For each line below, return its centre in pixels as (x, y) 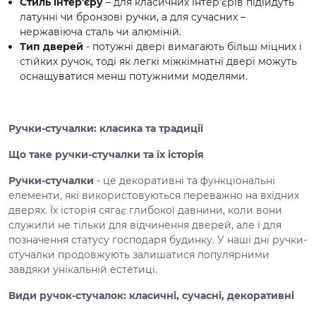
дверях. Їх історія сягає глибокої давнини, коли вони (145, 210)
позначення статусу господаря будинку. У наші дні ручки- (158, 240)
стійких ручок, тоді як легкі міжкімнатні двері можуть (158, 61)
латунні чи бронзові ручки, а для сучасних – (133, 17)
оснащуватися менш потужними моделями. (134, 76)
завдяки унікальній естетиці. (83, 269)
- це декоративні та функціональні (184, 181)
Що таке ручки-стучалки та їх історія (106, 154)
